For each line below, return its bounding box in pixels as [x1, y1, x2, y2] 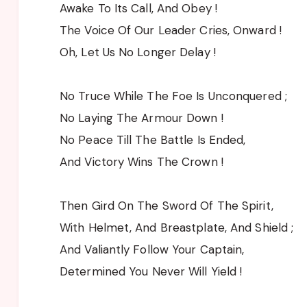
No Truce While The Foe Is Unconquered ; [60, 88, 287, 103]
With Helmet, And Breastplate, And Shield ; [60, 219, 294, 235]
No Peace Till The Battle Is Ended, [60, 132, 246, 147]
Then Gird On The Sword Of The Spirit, [60, 197, 273, 213]
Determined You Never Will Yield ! [60, 263, 243, 279]
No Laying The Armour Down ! [60, 110, 223, 125]
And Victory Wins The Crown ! [60, 153, 223, 169]
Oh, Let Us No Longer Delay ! [60, 44, 216, 60]
